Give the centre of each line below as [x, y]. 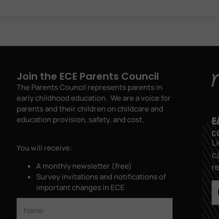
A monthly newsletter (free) [84, 166]
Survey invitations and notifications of [101, 176]
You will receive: [44, 148]
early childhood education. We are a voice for [93, 98]
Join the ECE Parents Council [88, 76]
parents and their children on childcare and [90, 109]
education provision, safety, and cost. [82, 119]
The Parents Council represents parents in [89, 87]
